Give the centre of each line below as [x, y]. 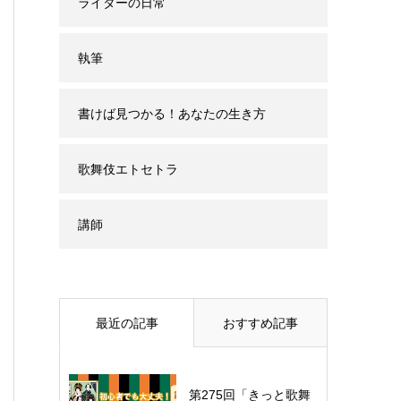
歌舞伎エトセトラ [128, 169]
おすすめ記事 [260, 323]
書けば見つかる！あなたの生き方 [172, 114]
